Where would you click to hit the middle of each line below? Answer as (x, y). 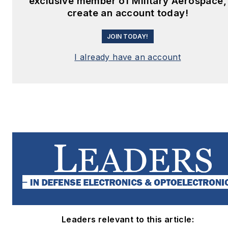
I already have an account (128, 57)
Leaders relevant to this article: (127, 220)
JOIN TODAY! (128, 36)
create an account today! (128, 13)
